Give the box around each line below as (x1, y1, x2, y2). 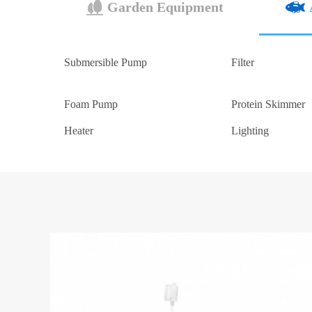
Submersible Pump (64, 56, 147, 68)
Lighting (231, 125, 269, 136)
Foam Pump (64, 98, 118, 110)
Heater (64, 125, 93, 136)
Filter (231, 56, 254, 68)
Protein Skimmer (231, 98, 305, 110)
